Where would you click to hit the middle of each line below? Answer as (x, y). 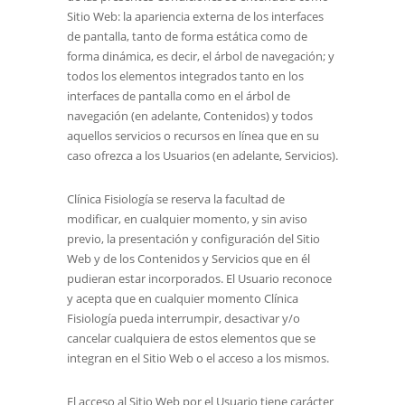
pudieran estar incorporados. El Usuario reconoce (199, 278)
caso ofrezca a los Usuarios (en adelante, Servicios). (202, 155)
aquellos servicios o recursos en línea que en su (193, 136)
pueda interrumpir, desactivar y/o (208, 318)
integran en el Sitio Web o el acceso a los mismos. (198, 358)
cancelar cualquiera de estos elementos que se (191, 338)
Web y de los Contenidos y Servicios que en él (188, 259)
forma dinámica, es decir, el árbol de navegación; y (201, 56)
